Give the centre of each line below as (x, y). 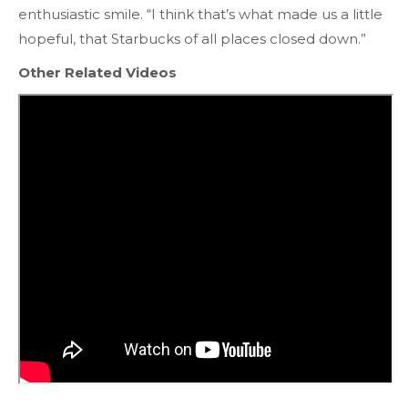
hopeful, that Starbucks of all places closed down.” (192, 39)
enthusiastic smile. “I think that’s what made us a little (200, 15)
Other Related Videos (97, 73)
